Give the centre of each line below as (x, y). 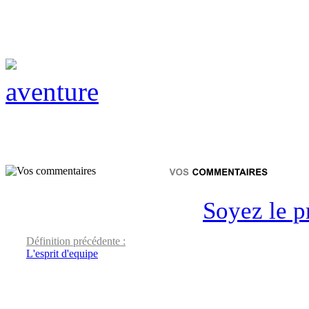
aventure (52, 92)
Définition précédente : (76, 241)
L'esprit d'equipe (62, 254)
